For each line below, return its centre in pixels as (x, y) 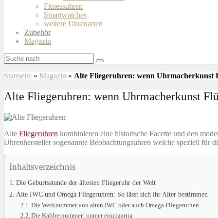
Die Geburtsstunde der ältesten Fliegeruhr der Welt (86, 182)
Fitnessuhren (63, 6)
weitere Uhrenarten (73, 24)
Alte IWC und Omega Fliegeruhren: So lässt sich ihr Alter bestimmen (112, 194)
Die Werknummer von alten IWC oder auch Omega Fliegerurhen (115, 205)
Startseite (18, 76)
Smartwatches (65, 15)
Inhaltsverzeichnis (42, 166)
